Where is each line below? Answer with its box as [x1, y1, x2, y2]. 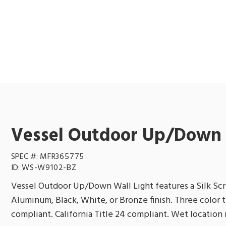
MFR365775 [40, 150, 85, 163]
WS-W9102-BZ [22, 161, 77, 175]
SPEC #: [11, 150, 40, 163]
